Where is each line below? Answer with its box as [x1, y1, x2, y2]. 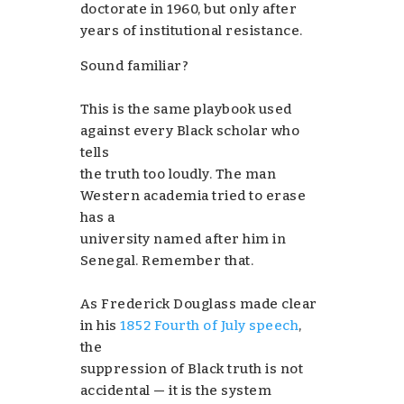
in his [79, 317, 121, 334]
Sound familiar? [79, 57, 189, 74]
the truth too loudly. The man [79, 165, 277, 182]
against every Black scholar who [79, 122, 300, 139]
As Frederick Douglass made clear [79, 295, 317, 312]
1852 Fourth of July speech [120, 317, 299, 334]
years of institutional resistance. [79, 22, 303, 39]
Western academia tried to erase [79, 187, 307, 204]
